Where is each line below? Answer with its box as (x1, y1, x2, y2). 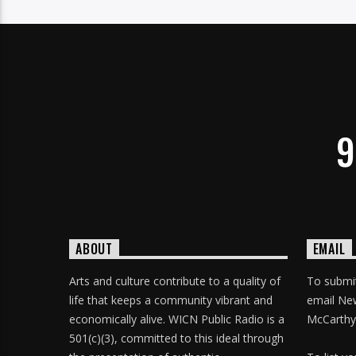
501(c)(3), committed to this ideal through (69, 330, 284, 346)
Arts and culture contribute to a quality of (69, 273, 281, 288)
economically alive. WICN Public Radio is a (69, 311, 284, 327)
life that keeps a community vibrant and (69, 292, 273, 308)
